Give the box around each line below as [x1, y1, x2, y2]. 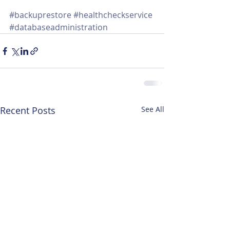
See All [141, 104, 164, 114]
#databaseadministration [9, 22, 108, 33]
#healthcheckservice [73, 9, 152, 21]
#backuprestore [9, 9, 71, 21]
